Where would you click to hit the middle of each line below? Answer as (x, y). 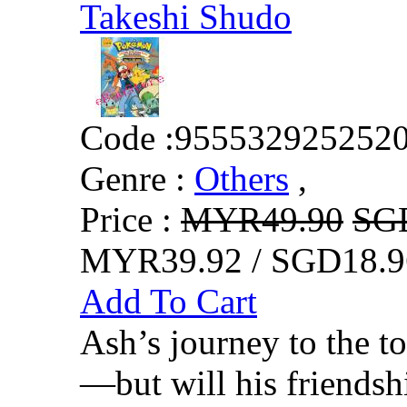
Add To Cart (169, 301)
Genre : (133, 178)
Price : (130, 219)
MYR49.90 (262, 219)
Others (242, 178)
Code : (127, 137)
